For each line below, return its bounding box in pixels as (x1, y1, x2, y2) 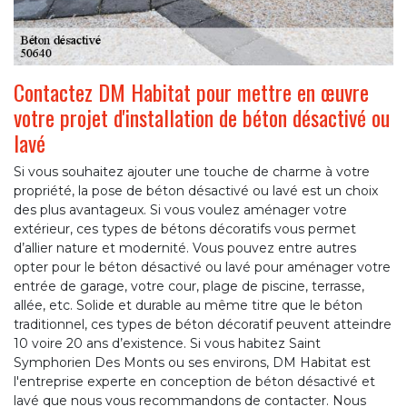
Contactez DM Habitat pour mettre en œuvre (14, 75, 369, 109)
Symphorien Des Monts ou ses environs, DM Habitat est (14, 354, 371, 372)
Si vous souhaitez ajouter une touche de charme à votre (14, 164, 370, 181)
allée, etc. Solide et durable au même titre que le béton (14, 297, 362, 314)
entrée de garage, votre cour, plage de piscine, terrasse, (14, 278, 364, 295)
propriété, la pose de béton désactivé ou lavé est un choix (14, 183, 378, 200)
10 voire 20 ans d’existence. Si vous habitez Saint (14, 335, 321, 352)
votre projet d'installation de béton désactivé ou (14, 101, 390, 134)
